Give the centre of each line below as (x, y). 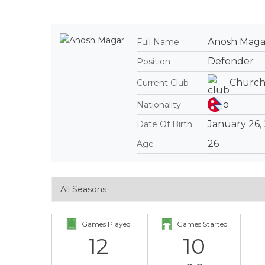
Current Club (163, 83)
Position (153, 62)
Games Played (106, 224)
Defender (231, 61)
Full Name (158, 42)
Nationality (159, 104)
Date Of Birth (164, 124)
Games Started (202, 224)
